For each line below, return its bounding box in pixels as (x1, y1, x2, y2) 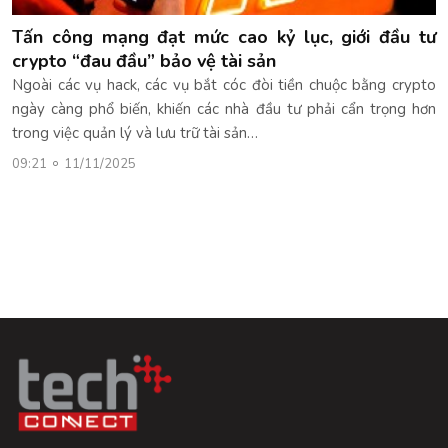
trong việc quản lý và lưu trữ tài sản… (12, 122, 258, 143)
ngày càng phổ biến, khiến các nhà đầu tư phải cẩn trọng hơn (12, 98, 436, 119)
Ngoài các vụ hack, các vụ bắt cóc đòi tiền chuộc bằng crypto (12, 74, 436, 95)
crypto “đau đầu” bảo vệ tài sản (12, 48, 276, 73)
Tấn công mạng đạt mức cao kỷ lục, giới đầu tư (12, 24, 436, 49)
